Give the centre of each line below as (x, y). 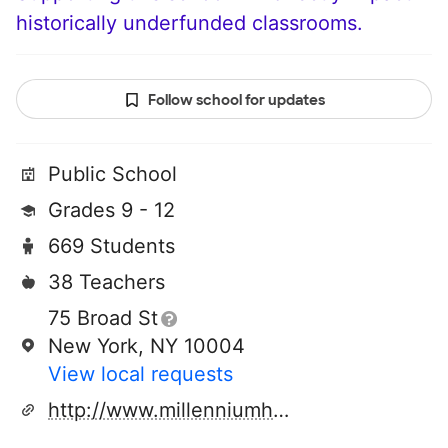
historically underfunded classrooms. (189, 23)
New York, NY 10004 (146, 346)
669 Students (111, 246)
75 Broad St (103, 318)
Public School (112, 174)
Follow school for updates (236, 100)
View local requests (140, 374)
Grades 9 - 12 (111, 210)
